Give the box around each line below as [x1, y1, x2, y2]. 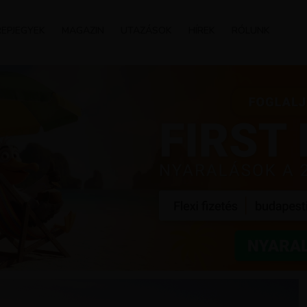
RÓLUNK [232, 24, 270, 37]
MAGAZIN [62, 24, 104, 37]
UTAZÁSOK [121, 24, 172, 37]
